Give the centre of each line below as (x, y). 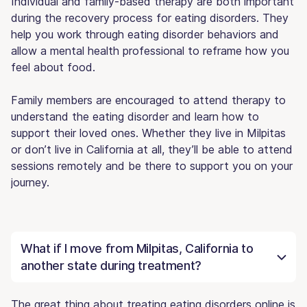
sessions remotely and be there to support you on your (152, 165)
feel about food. (53, 67)
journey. (30, 182)
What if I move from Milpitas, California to (137, 248)
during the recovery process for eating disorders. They (150, 17)
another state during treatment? (111, 265)
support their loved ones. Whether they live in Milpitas (148, 133)
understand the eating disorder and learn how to (135, 116)
